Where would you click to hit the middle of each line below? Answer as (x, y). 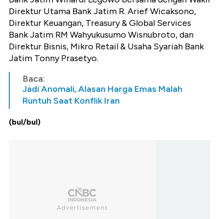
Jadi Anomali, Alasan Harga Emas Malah (102, 89)
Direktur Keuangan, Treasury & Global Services (100, 23)
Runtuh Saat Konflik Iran (71, 101)
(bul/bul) (25, 122)
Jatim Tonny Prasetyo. (55, 58)
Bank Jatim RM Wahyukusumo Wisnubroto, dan (101, 35)
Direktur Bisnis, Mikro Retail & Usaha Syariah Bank (106, 47)
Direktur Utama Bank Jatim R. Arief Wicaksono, (102, 11)
